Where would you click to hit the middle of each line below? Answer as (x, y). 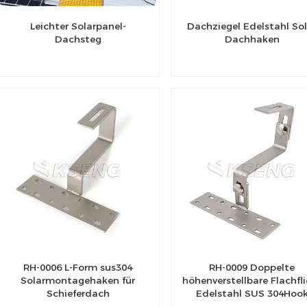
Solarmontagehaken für (78, 280)
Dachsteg (78, 39)
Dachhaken (252, 39)
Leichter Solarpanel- (78, 26)
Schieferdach (78, 293)
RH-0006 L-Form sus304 (78, 267)
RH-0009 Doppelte (252, 267)
